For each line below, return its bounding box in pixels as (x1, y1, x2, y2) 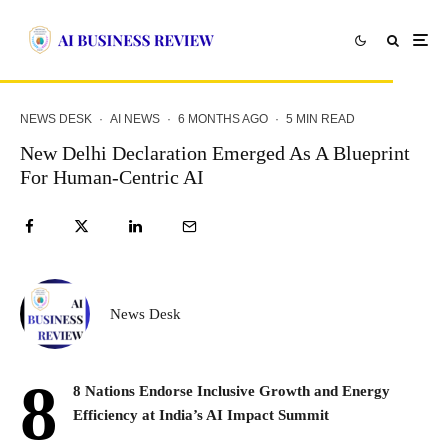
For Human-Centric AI (20, 166, 204, 188)
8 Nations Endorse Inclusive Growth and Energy (73, 383, 390, 399)
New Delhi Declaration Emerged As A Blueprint (20, 142, 410, 164)
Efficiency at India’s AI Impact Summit (73, 407, 329, 423)
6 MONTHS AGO (178, 112, 268, 126)
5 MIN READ (286, 112, 355, 126)
